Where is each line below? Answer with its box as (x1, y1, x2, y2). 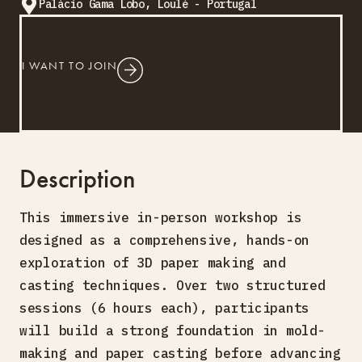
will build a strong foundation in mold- (19, 322, 326, 339)
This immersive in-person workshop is (19, 208, 302, 225)
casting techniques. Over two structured (19, 276, 326, 293)
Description (19, 162, 136, 196)
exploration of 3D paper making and (19, 254, 286, 271)
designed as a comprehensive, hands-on (19, 231, 309, 248)
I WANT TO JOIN (22, 57, 118, 73)
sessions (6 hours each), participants (19, 299, 309, 316)
